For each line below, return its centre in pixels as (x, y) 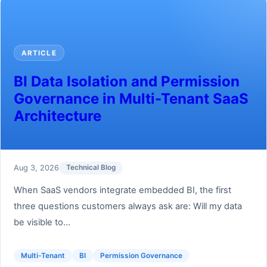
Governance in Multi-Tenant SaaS (131, 99)
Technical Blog (91, 168)
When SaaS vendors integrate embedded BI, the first (122, 190)
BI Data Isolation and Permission (126, 82)
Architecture (57, 116)
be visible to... (42, 223)
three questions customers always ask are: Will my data (128, 207)
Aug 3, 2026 (36, 168)
